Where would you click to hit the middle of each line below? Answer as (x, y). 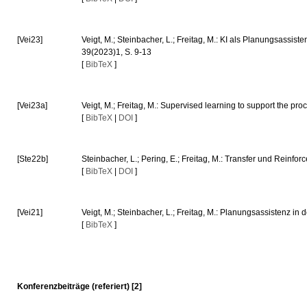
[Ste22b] (33, 159)
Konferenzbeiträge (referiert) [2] (80, 286)
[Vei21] (30, 212)
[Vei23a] (33, 106)
